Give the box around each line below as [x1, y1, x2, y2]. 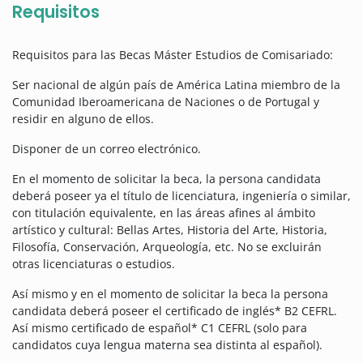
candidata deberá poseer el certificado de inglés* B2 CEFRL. [12, 303, 337, 319]
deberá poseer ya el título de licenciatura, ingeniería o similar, [12, 188, 351, 204]
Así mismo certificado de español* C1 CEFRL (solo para [12, 320, 307, 336]
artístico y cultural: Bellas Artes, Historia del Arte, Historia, [12, 222, 327, 238]
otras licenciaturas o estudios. [12, 256, 175, 272]
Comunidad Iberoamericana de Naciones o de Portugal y [12, 94, 319, 110]
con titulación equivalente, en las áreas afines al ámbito [12, 205, 315, 221]
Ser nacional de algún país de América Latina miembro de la [12, 77, 340, 93]
